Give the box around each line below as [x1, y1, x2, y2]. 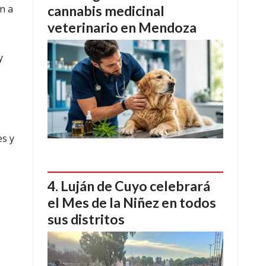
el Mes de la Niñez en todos [47, 194, 216, 211]
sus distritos [47, 210, 125, 227]
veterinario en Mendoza [47, 19, 197, 36]
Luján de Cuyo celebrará [61, 177, 210, 194]
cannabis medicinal [47, 2, 164, 20]
